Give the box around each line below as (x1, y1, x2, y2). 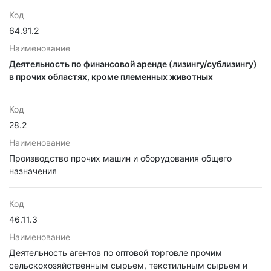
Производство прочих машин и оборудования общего (9, 153, 232, 163)
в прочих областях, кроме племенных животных (9, 71, 213, 82)
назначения (9, 166, 57, 176)
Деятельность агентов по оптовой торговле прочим (9, 247, 222, 258)
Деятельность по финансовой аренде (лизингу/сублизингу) (9, 59, 257, 69)
